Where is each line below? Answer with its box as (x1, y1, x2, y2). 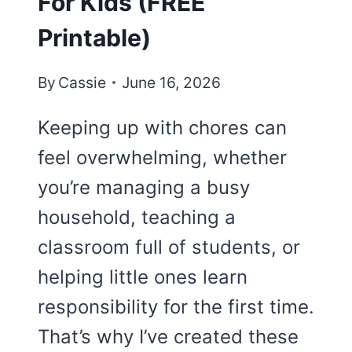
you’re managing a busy (38, 175, 250, 199)
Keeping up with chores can (38, 115, 287, 139)
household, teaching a (38, 205, 236, 229)
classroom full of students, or (38, 235, 300, 258)
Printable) (38, 23, 151, 52)
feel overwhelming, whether (38, 145, 287, 169)
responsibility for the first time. (38, 295, 314, 318)
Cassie (58, 72, 107, 92)
